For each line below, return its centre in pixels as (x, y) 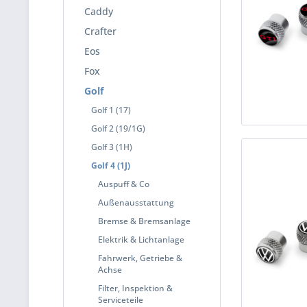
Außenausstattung (136, 202)
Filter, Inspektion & (135, 288)
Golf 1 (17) (111, 110)
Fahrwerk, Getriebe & (140, 258)
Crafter (100, 31)
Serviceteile (121, 300)
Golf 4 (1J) (111, 165)
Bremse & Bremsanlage (144, 221)
